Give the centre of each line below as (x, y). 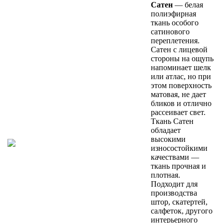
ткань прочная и (178, 166)
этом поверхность (181, 86)
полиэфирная (173, 14)
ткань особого (175, 23)
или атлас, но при (181, 77)
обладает (166, 130)
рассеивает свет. (178, 112)
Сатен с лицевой (179, 50)
